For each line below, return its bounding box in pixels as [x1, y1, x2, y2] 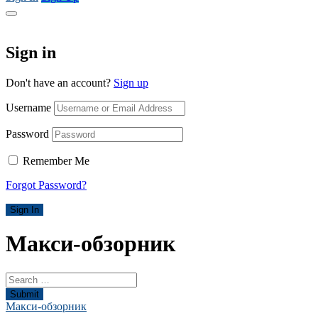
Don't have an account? [6, 76, 114, 89]
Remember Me [23, 154, 89, 167]
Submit [10, 288, 39, 300]
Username [6, 101, 51, 114]
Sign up [114, 76, 148, 89]
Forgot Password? [6, 178, 87, 191]
